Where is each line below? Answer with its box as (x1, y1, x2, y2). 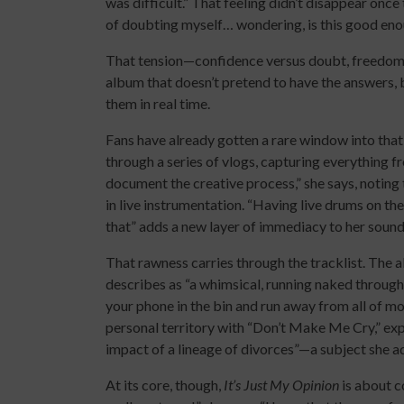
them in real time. (106, 95, 210, 112)
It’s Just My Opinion (224, 376, 339, 393)
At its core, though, (106, 376, 224, 393)
